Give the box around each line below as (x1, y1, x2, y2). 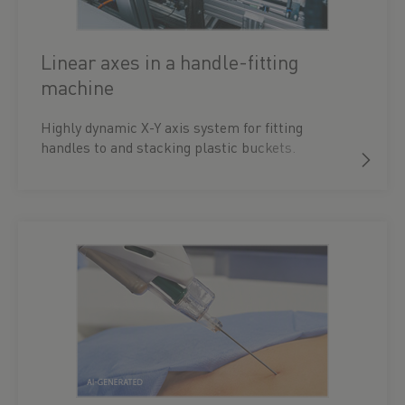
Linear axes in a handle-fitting (41, 49, 299, 74)
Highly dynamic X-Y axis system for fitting (41, 118, 303, 137)
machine (41, 74, 114, 99)
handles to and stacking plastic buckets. (41, 137, 296, 156)
